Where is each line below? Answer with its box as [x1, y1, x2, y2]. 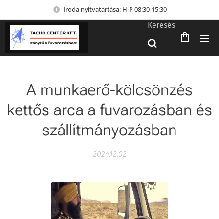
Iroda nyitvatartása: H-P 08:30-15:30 [63, 4, 167, 14]
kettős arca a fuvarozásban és [7, 101, 212, 119]
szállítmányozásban [42, 121, 177, 139]
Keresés [148, 20, 175, 30]
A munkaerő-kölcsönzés [26, 81, 193, 99]
